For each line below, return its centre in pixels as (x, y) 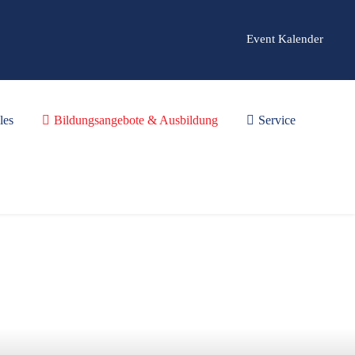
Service (277, 120)
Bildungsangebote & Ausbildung (136, 120)
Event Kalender (285, 38)
